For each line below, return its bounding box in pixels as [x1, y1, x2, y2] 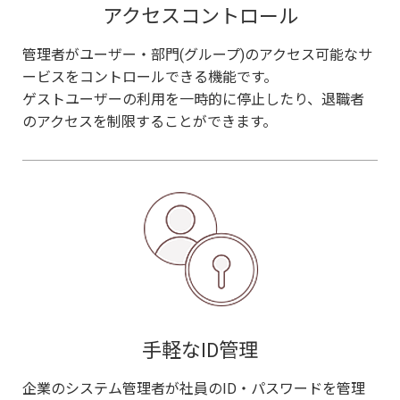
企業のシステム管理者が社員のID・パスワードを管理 [22, 379, 365, 397]
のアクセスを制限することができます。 [22, 112, 277, 130]
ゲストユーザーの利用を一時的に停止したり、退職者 [22, 90, 364, 108]
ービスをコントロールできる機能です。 [22, 68, 278, 86]
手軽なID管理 [142, 338, 258, 362]
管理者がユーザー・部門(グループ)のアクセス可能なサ [22, 46, 372, 63]
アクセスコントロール [102, 4, 298, 28]
